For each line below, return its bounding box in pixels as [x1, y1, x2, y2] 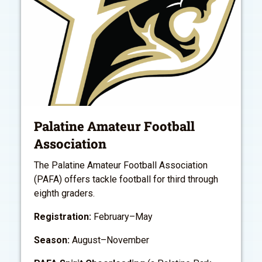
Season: [34, 235, 72, 246]
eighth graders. [34, 188, 95, 199]
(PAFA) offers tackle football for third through [34, 174, 218, 185]
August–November [72, 235, 149, 246]
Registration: [34, 211, 94, 223]
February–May [94, 211, 153, 223]
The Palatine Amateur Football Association [34, 160, 208, 171]
